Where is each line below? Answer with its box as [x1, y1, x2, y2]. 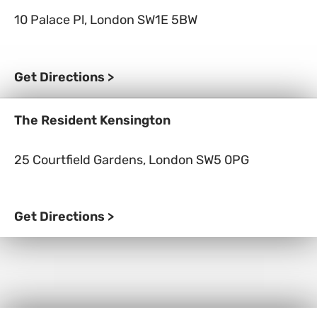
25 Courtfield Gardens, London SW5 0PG [14, 151, 249, 168]
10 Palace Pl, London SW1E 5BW [14, 12, 197, 28]
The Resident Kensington [14, 112, 171, 128]
